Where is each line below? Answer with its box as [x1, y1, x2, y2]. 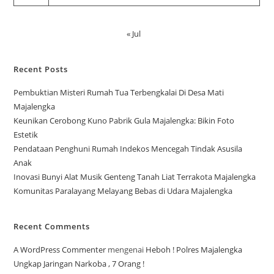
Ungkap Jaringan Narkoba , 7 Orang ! [13, 258, 145, 270]
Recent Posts [13, 64, 68, 75]
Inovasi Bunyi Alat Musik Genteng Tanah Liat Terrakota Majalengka [13, 171, 256, 183]
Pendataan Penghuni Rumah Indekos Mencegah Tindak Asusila [13, 143, 243, 155]
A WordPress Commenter [13, 244, 106, 256]
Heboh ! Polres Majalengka [146, 244, 243, 256]
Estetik [13, 129, 39, 141]
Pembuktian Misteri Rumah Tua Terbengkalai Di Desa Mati [13, 87, 224, 98]
